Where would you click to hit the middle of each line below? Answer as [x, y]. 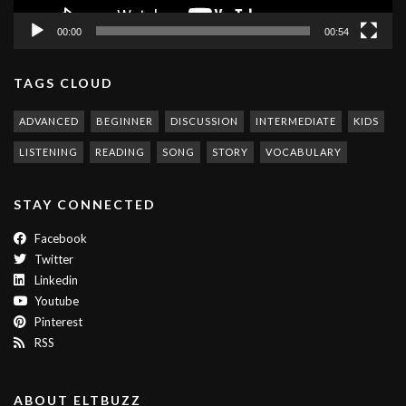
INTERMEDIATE [296, 121]
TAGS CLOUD [63, 83]
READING [120, 152]
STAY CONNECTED [85, 204]
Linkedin [55, 280]
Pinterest [57, 322]
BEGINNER [125, 121]
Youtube [55, 301]
